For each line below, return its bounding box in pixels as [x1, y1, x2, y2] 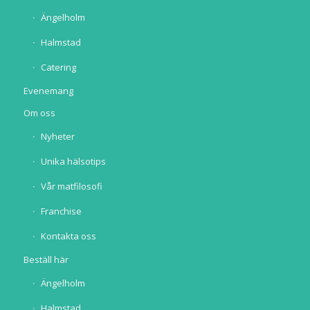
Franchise [40, 205, 82, 217]
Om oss [23, 107, 55, 119]
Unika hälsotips [40, 155, 106, 167]
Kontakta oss [40, 230, 96, 242]
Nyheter [40, 130, 75, 143]
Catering [40, 61, 76, 73]
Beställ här [23, 253, 69, 266]
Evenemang [23, 84, 73, 97]
